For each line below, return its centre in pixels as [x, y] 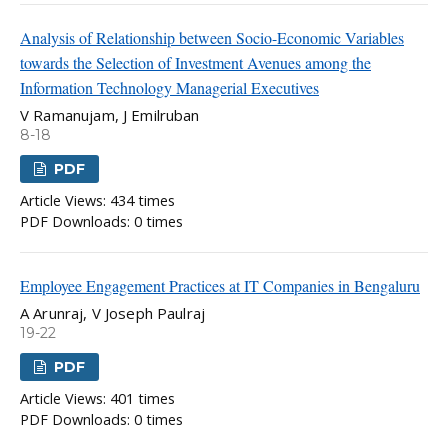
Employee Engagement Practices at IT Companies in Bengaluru [220, 285]
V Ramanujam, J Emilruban [110, 114]
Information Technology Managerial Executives [169, 87]
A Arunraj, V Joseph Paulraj [113, 312]
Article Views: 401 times [97, 399]
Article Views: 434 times [97, 200]
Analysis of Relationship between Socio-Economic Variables [212, 37]
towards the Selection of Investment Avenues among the [195, 62]
